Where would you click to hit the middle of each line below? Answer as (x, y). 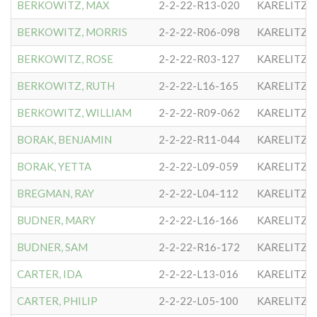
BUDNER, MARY (56, 220)
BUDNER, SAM (52, 247)
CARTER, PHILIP (57, 301)
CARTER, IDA (50, 274)
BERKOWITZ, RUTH (66, 86)
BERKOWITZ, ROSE (65, 59)
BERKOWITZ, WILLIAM (74, 113)
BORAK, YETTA (54, 166)
